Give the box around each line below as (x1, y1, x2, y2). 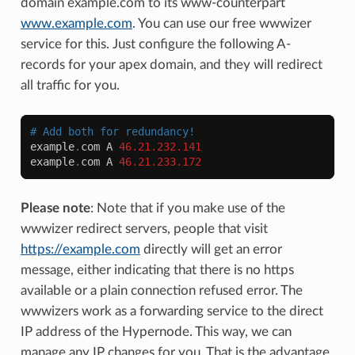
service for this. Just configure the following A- (20, 36, 291, 51)
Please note (20, 200, 90, 215)
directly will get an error (139, 242, 282, 256)
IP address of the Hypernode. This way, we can (20, 324, 292, 338)
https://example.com (20, 242, 140, 256)
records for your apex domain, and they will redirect (20, 57, 323, 71)
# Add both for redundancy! (29, 124, 195, 138)
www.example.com (20, 16, 132, 30)
